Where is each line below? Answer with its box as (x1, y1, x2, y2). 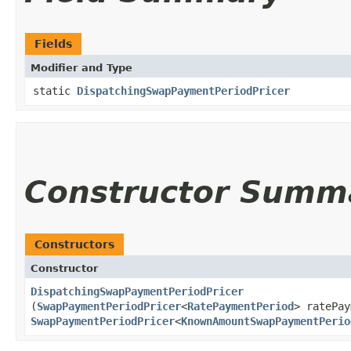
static (33, 84, 77, 97)
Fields (34, 37, 72, 50)
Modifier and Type (31, 61, 132, 74)
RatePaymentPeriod (187, 299, 294, 313)
